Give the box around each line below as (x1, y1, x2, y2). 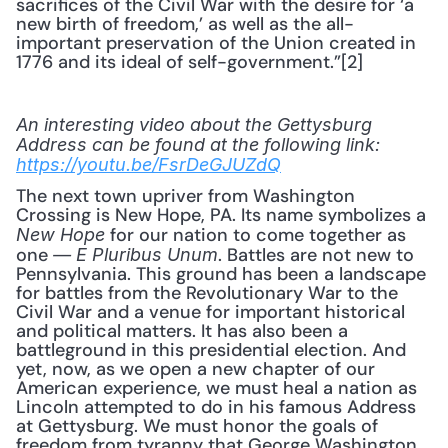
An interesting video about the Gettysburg (16, 114, 372, 135)
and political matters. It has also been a (16, 319, 348, 343)
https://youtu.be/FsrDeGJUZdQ (16, 154, 281, 175)
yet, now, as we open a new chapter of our (16, 357, 375, 381)
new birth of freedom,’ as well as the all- (16, 12, 354, 36)
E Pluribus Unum (76, 244, 218, 265)
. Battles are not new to (218, 243, 414, 267)
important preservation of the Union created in (16, 31, 416, 55)
